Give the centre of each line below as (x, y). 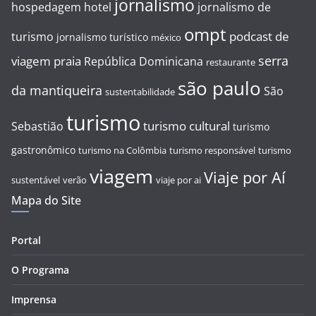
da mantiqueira (57, 91)
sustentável (36, 181)
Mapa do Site (46, 201)
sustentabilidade (140, 92)
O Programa (40, 270)
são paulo (219, 89)
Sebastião (37, 127)
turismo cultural (187, 126)
